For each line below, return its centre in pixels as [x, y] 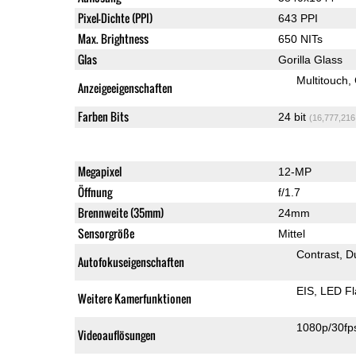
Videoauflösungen [116, 335]
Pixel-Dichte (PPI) [115, 17]
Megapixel [99, 171]
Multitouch [322, 80]
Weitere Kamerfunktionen [134, 298]
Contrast [317, 254]
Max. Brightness [113, 38]
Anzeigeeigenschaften [125, 87]
